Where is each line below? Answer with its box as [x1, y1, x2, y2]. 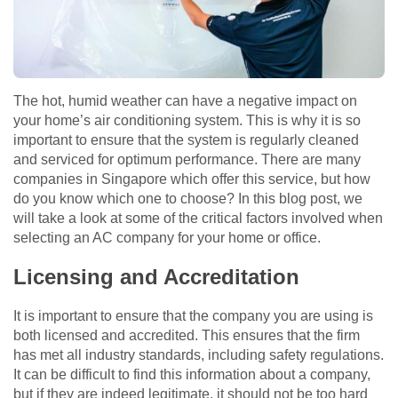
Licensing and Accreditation [13, 265, 299, 290]
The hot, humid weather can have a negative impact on [13, 93, 357, 109]
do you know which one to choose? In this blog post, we [13, 191, 362, 207]
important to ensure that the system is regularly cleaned [13, 132, 359, 148]
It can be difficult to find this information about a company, [13, 367, 370, 383]
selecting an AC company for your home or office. [13, 230, 321, 246]
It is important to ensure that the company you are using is [13, 308, 373, 324]
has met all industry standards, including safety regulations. [13, 347, 384, 363]
